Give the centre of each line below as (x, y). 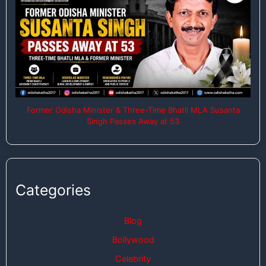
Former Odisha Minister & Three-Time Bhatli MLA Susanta (133, 110)
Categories (53, 190)
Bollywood (133, 240)
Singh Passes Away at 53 (133, 121)
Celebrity (133, 259)
